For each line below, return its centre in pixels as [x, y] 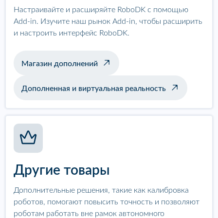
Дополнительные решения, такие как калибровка [101, 190]
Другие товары [62, 170]
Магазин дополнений [60, 64]
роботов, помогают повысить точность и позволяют [107, 202]
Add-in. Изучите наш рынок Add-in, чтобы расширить [108, 21]
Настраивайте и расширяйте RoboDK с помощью [101, 9]
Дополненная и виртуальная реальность [94, 88]
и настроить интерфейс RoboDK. [72, 33]
